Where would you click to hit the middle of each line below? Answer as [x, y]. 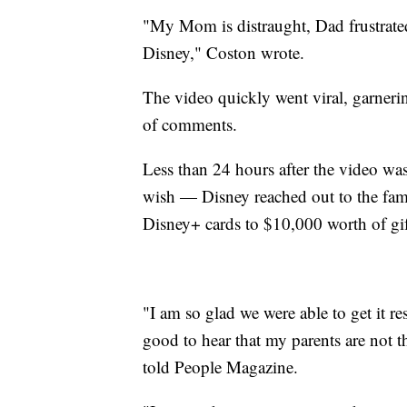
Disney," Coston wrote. [223, 53]
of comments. [190, 124]
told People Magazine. [220, 367]
